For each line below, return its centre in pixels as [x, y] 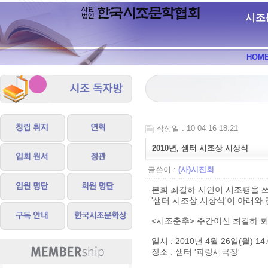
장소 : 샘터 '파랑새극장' [196, 252]
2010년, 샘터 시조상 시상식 [200, 148]
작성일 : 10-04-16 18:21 [197, 129]
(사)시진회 [196, 170]
